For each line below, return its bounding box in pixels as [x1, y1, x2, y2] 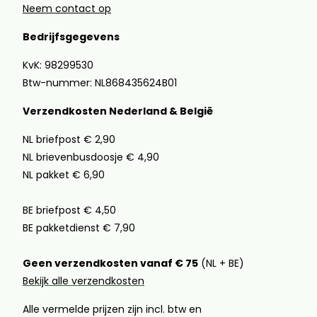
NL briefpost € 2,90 [23, 132, 115, 146]
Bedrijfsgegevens [23, 30, 120, 44]
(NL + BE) [198, 256, 244, 270]
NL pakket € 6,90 [23, 168, 105, 182]
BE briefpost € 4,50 [23, 203, 116, 217]
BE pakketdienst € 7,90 [23, 221, 135, 235]
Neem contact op [23, 1, 111, 16]
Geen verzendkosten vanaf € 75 [23, 256, 198, 270]
